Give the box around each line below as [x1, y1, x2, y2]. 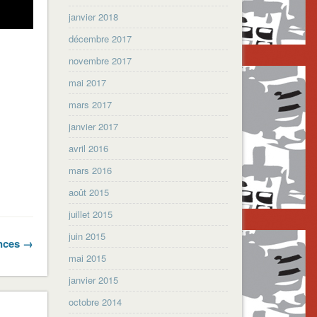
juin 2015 [69, 229, 106, 243]
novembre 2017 [69, 53, 132, 67]
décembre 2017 [69, 31, 132, 45]
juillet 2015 [69, 207, 113, 221]
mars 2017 [69, 97, 113, 111]
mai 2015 [69, 250, 107, 265]
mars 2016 [69, 163, 113, 177]
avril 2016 [69, 141, 109, 155]
